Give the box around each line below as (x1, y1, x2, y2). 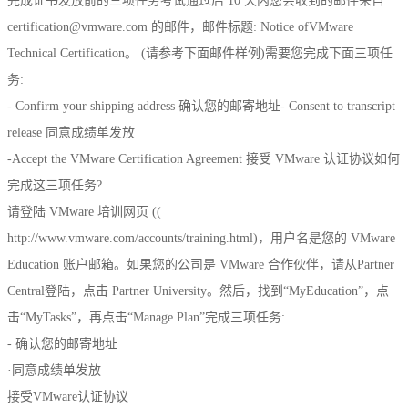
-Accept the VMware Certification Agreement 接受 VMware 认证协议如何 (7, 151, 400, 166)
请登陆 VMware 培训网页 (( (7, 204, 161, 219)
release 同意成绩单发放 (7, 125, 135, 139)
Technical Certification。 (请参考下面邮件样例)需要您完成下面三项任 (7, 46, 393, 60)
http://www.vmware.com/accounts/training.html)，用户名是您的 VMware (7, 230, 395, 245)
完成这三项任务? (7, 178, 102, 192)
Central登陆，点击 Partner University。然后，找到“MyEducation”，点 (7, 283, 389, 298)
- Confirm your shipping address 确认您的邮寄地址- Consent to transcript (7, 98, 395, 113)
